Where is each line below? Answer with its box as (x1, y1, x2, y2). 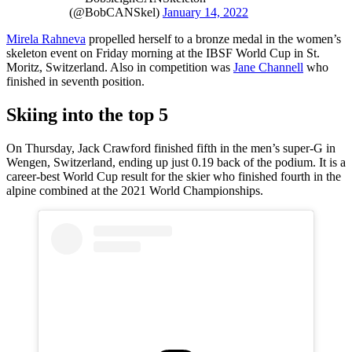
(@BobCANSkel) (69, 5, 163, 19)
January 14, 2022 (163, 5, 248, 19)
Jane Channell (233, 60, 303, 74)
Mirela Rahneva (6, 31, 86, 46)
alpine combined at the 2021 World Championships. (6, 183, 263, 197)
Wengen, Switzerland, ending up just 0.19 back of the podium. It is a (6, 155, 346, 169)
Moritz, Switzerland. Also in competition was (6, 60, 233, 74)
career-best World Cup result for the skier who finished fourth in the (6, 169, 341, 183)
